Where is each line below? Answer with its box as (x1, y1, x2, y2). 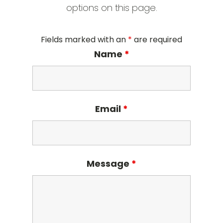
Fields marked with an (41, 34, 128, 45)
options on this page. (66, 1, 157, 14)
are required (132, 34, 182, 45)
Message (87, 157, 131, 170)
